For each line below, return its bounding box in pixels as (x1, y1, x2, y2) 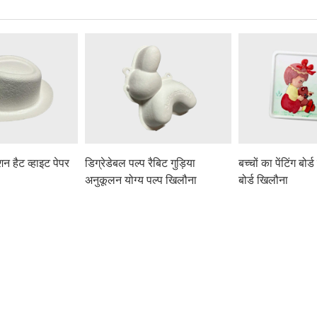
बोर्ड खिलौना (238, 173, 289, 186)
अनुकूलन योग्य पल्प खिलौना (85, 173, 197, 186)
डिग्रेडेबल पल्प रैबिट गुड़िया (85, 156, 196, 169)
